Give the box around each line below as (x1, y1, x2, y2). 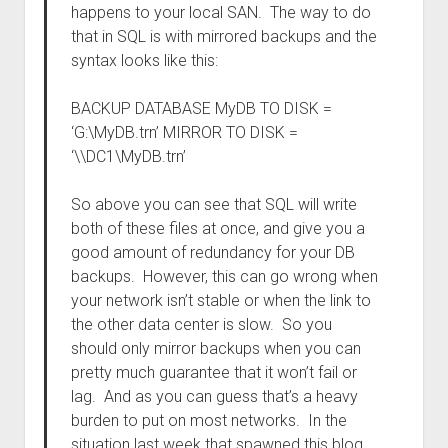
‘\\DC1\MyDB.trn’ (70, 147, 186, 166)
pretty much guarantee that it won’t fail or (70, 363, 357, 382)
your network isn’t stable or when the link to (70, 291, 371, 310)
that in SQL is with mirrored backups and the (70, 27, 377, 46)
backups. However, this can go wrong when (70, 267, 378, 286)
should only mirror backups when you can (70, 339, 361, 358)
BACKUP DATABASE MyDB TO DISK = (70, 99, 332, 118)
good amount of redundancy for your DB (70, 243, 355, 262)
